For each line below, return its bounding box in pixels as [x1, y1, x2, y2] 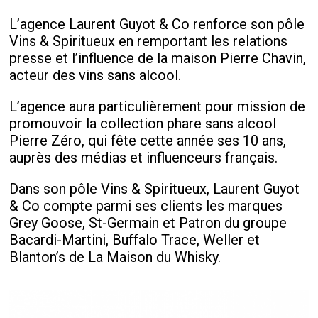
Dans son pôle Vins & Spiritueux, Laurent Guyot [9, 180, 300, 197]
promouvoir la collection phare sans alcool [9, 115, 277, 132]
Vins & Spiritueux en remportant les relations [9, 33, 288, 50]
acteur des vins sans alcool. [9, 67, 182, 84]
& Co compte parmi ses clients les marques [9, 197, 283, 214]
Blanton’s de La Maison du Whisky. [9, 248, 221, 265]
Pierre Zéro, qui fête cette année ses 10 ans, [9, 132, 287, 149]
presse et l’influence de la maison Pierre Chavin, [9, 50, 307, 67]
